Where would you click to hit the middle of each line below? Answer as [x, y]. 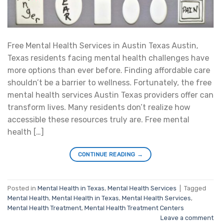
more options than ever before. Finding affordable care [109, 71]
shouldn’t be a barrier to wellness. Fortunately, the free [110, 83]
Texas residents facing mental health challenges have [108, 58]
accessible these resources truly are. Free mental [98, 120]
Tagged [195, 188]
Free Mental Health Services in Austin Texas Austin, [103, 46]
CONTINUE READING [107, 155]
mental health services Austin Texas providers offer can [110, 95]
